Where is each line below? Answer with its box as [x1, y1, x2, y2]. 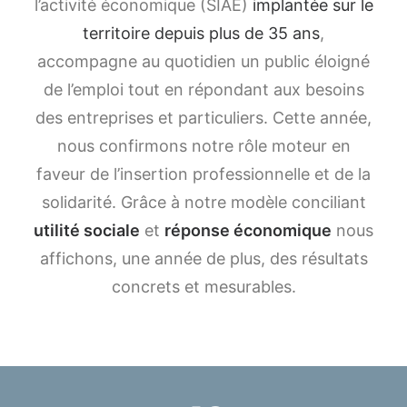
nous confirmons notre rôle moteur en [56, 136, 351, 155]
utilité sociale [34, 221, 140, 240]
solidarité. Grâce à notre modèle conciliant [41, 193, 366, 212]
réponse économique [164, 221, 332, 240]
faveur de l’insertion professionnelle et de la [36, 164, 371, 184]
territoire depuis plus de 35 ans [83, 24, 320, 43]
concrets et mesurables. [111, 277, 296, 296]
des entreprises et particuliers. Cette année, [35, 108, 372, 127]
